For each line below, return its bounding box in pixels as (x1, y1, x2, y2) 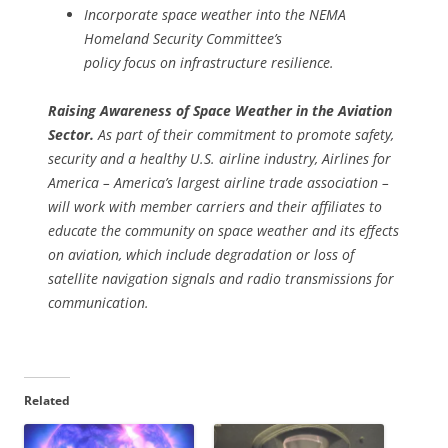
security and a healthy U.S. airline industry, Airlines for (48, 149, 391, 169)
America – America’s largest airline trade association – (48, 173, 389, 193)
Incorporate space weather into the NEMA (84, 5, 346, 25)
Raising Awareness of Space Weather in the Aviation (48, 101, 392, 121)
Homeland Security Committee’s (84, 29, 282, 49)
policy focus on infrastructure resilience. (84, 53, 334, 73)
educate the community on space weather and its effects (48, 221, 399, 241)
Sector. (48, 125, 94, 145)
